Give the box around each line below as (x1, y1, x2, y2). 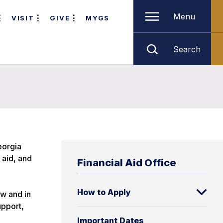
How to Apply (77, 187, 131, 197)
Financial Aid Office (77, 157, 176, 169)
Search (173, 44, 201, 54)
